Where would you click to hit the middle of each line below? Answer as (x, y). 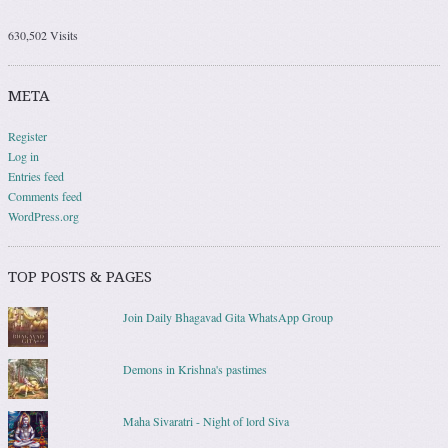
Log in (23, 156)
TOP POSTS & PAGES (80, 277)
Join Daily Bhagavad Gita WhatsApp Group (227, 317)
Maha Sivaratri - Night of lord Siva (205, 421)
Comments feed (45, 196)
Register (27, 136)
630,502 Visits (43, 35)
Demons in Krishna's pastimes (194, 369)
